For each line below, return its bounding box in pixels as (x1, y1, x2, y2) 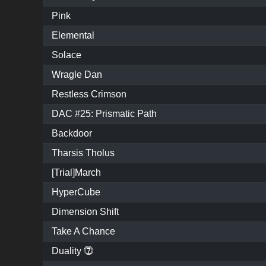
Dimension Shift (52, 207, 119, 217)
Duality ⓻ (52, 246, 93, 256)
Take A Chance (52, 226, 115, 237)
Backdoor (52, 128, 92, 139)
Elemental (52, 30, 94, 41)
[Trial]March (52, 167, 101, 178)
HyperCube (52, 187, 100, 198)
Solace (52, 50, 81, 61)
